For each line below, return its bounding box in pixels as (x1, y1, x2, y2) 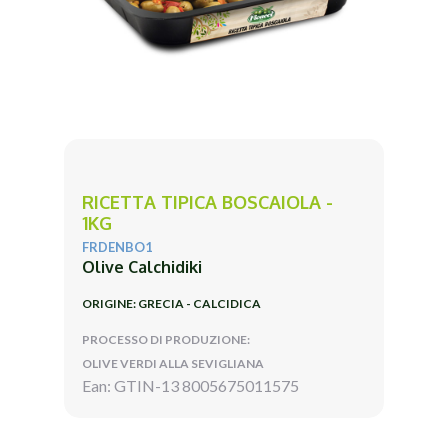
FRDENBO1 (82, 238, 153, 255)
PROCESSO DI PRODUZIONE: (82, 331, 250, 347)
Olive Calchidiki (82, 256, 202, 277)
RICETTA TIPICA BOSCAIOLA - (82, 190, 333, 213)
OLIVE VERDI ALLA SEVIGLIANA (82, 355, 264, 371)
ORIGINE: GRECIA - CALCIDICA (82, 295, 261, 311)
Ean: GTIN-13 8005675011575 (82, 375, 299, 395)
